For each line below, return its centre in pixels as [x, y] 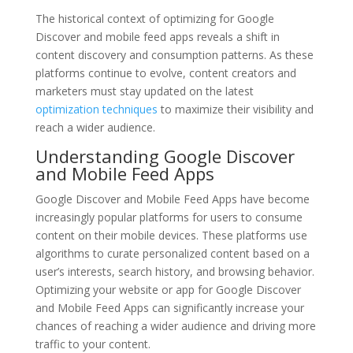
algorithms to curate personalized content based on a [172, 253]
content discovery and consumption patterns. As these [174, 54]
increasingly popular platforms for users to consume [169, 217]
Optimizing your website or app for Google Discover [168, 289]
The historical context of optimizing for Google [154, 18]
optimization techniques [96, 109]
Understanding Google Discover [165, 156]
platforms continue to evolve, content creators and [165, 72]
